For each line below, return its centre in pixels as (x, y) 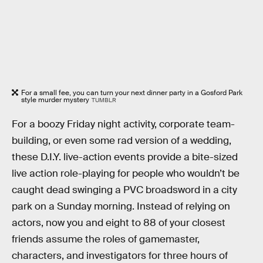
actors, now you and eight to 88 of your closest (119, 223)
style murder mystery (55, 100)
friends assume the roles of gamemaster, (106, 240)
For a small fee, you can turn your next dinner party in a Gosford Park (132, 93)
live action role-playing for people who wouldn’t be (126, 174)
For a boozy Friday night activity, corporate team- (123, 124)
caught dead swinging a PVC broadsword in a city (124, 190)
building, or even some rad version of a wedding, (122, 141)
